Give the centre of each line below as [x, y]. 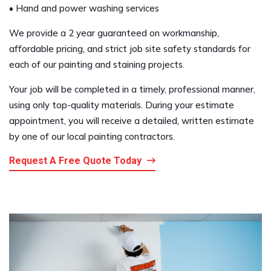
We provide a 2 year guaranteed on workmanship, [114, 33]
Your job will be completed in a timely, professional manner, [132, 89]
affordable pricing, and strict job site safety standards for [130, 49]
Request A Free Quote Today [77, 161]
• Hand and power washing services [84, 8]
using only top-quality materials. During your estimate [122, 105]
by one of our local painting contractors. [92, 136]
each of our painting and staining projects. [97, 64]
